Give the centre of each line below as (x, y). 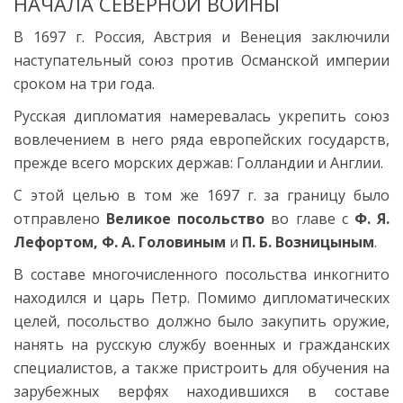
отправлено (60, 219)
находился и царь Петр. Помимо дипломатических (201, 298)
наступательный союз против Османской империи (201, 60)
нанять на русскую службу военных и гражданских (201, 345)
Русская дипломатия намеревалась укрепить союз (201, 116)
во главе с (309, 219)
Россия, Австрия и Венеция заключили (242, 37)
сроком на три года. (84, 84)
